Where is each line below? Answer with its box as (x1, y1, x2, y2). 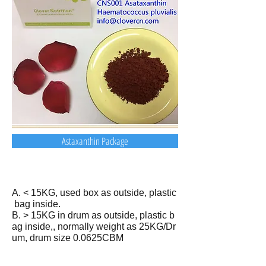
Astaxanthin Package (62, 134, 128, 148)
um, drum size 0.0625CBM (12, 233, 123, 243)
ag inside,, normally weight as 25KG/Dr (12, 221, 176, 232)
